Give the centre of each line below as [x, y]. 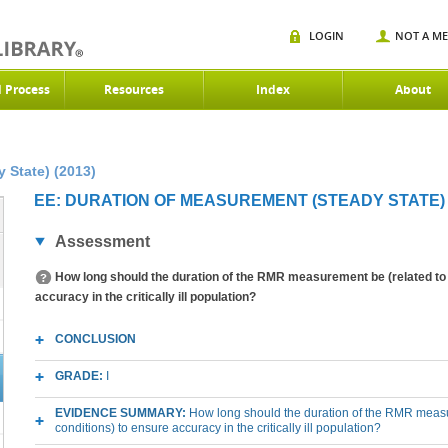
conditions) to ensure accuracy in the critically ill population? [218, 428]
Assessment [102, 241]
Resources [134, 89]
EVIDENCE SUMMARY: [122, 413]
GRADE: [80, 376]
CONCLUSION [95, 339]
